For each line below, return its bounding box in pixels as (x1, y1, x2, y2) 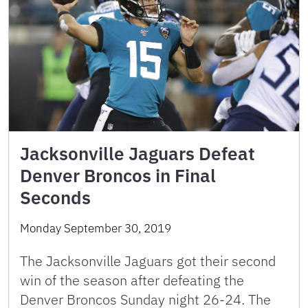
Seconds (20, 185, 91, 209)
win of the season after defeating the (20, 270, 244, 289)
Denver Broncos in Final (20, 163, 216, 187)
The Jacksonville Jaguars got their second (20, 251, 276, 270)
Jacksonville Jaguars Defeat (20, 141, 255, 165)
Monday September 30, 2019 (20, 220, 171, 236)
